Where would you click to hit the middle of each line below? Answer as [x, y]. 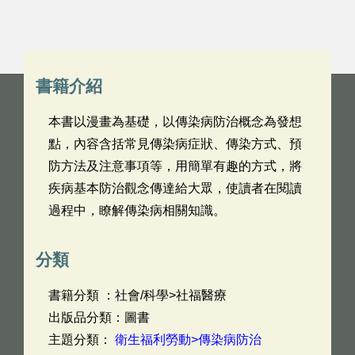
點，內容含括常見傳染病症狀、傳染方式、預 [175, 144]
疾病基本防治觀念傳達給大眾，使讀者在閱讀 [175, 188]
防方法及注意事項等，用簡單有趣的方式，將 [175, 166]
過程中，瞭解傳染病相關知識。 [137, 210]
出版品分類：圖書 [99, 317]
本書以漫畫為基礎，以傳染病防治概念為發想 [175, 122]
